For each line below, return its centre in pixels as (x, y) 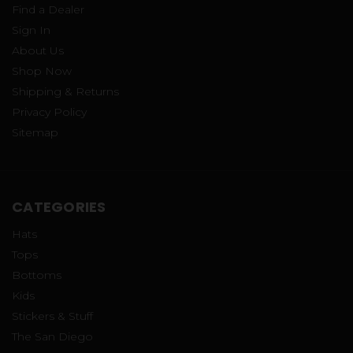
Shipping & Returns (65, 92)
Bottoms (37, 275)
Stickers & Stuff (52, 316)
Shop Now (42, 71)
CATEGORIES (59, 207)
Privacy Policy (49, 112)
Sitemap (35, 133)
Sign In (31, 30)
